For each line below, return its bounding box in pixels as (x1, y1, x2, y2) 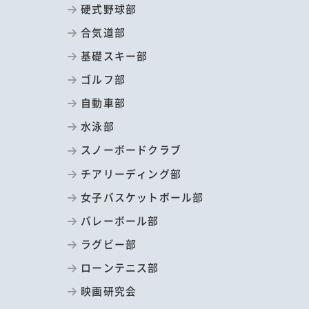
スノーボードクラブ (81, 142, 181, 157)
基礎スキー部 (81, 48, 148, 63)
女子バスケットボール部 (81, 189, 204, 204)
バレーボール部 (81, 212, 159, 228)
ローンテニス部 (81, 260, 159, 275)
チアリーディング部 (81, 166, 181, 181)
